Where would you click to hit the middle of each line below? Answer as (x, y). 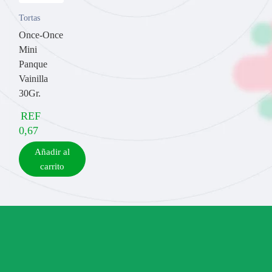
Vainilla (33, 78)
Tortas (29, 18)
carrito (52, 166)
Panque (33, 64)
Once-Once (41, 35)
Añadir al (52, 151)
